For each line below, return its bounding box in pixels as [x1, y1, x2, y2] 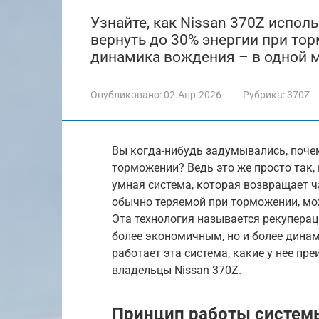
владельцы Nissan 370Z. [112, 263, 241, 277]
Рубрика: [243, 89, 285, 100]
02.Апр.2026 [164, 89, 221, 100]
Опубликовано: [90, 89, 162, 100]
